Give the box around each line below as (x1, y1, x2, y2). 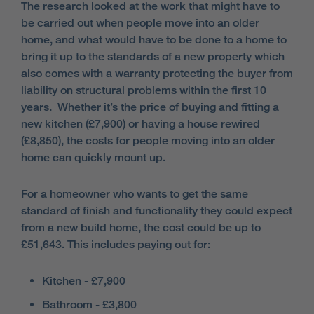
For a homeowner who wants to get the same (21, 187, 248, 201)
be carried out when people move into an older (21, 16, 259, 30)
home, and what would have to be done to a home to (21, 33, 287, 47)
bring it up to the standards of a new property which (21, 50, 285, 64)
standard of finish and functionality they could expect (21, 204, 292, 218)
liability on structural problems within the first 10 (21, 83, 266, 97)
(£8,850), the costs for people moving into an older (21, 134, 275, 148)
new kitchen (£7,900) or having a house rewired (21, 117, 260, 131)
